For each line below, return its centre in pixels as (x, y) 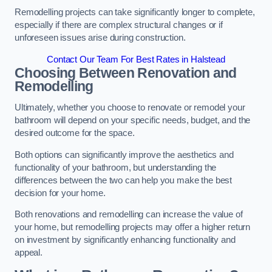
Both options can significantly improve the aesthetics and (124, 155)
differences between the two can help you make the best (124, 180)
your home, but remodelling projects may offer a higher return (133, 227)
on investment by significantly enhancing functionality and (125, 240)
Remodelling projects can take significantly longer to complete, (135, 12)
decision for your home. (60, 193)
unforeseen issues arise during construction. (100, 38)
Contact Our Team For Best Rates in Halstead (136, 59)
